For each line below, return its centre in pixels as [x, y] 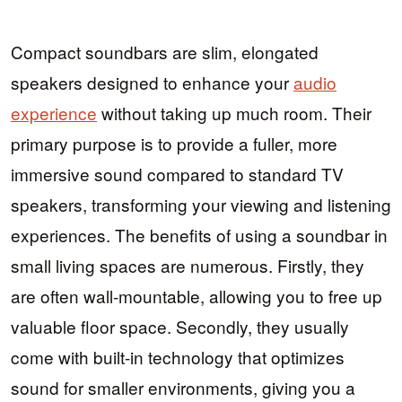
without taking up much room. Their [234, 113]
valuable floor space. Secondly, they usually [180, 327]
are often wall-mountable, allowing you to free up [197, 296]
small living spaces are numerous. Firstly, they [188, 266]
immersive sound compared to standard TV [177, 174]
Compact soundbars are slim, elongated [165, 52]
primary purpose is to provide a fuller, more [174, 144]
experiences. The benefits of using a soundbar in [199, 235]
